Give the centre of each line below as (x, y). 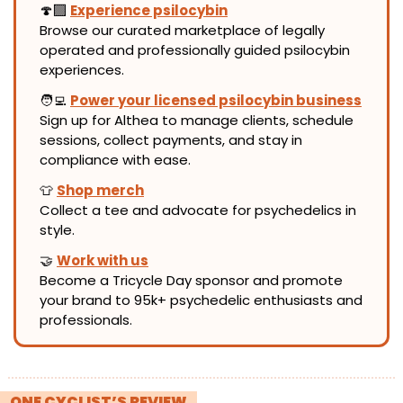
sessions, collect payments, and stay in (171, 139)
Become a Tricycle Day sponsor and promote (191, 280)
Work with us (103, 260)
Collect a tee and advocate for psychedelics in (198, 210)
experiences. (82, 69)
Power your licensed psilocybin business (216, 100)
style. (57, 229)
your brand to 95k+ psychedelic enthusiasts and (201, 300)
